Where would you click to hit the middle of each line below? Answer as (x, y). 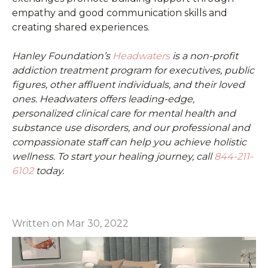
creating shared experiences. (81, 27)
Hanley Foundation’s (62, 56)
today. (49, 170)
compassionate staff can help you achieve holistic (129, 142)
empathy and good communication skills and (120, 13)
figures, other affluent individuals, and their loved (128, 84)
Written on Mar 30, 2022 (70, 223)
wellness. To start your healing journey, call (113, 156)
